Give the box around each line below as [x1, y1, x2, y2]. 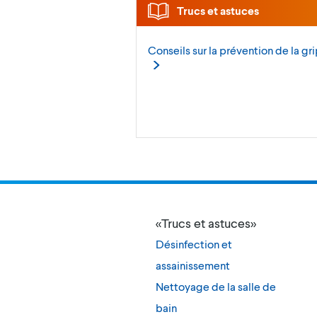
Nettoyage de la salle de [156, 279, 276, 294]
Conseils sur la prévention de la [148, 43, 301, 57]
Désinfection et [156, 237, 232, 251]
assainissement [156, 258, 230, 272]
